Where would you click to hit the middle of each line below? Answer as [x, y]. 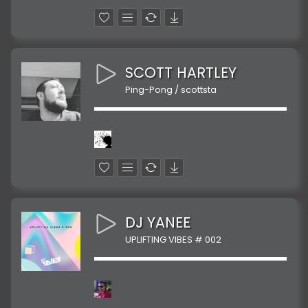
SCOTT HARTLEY [181, 73]
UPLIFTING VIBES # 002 [173, 240]
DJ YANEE [158, 222]
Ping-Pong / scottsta [171, 90]
